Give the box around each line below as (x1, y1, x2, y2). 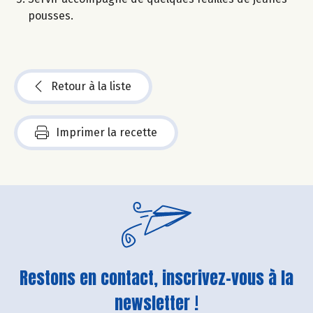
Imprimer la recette (56, 125, 157, 139)
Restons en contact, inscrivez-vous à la (20, 265, 293, 291)
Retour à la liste (51, 79, 131, 93)
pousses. (28, 8, 73, 22)
